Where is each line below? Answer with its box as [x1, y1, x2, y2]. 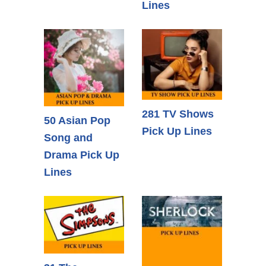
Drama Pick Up [44, 149, 119, 161]
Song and [44, 132, 93, 144]
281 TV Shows [142, 108, 214, 121]
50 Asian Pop [44, 115, 110, 127]
